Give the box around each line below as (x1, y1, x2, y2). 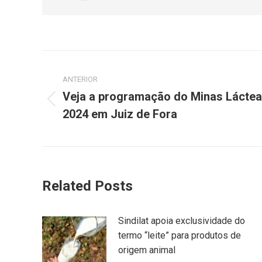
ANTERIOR (63, 75, 98, 84)
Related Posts (42, 178, 133, 195)
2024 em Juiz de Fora (63, 107, 177, 122)
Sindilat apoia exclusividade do (118, 215, 245, 227)
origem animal (118, 244, 175, 256)
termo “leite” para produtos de (118, 230, 241, 242)
